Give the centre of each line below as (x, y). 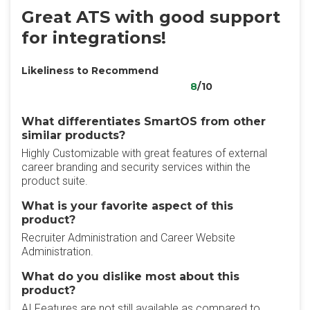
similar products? (73, 135)
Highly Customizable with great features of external (144, 153)
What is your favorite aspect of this (127, 206)
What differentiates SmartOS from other (144, 121)
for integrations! (94, 38)
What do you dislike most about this (130, 276)
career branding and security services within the (136, 167)
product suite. (55, 181)
